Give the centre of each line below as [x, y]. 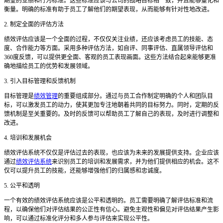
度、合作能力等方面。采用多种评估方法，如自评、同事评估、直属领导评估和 [109, 49]
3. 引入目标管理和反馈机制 [40, 81]
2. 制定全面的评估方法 [34, 25]
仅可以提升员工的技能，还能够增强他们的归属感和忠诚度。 [85, 171]
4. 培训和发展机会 [28, 138]
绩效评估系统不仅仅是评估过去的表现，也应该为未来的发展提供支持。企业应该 [111, 153]
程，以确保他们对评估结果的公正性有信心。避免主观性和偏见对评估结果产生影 [111, 210]
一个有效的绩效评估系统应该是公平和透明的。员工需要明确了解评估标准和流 [109, 201]
